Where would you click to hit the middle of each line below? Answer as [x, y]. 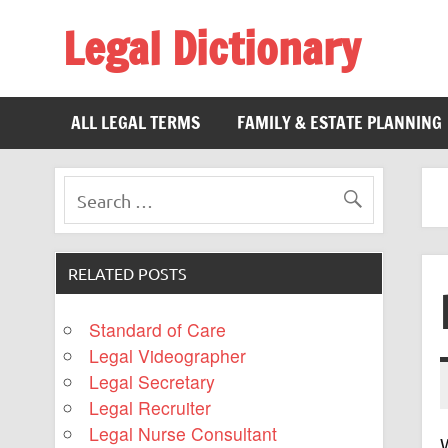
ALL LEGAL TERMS [136, 123]
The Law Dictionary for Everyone [193, 86]
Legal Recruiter [150, 408]
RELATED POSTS [128, 272]
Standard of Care [158, 330]
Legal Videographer [168, 356]
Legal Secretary [152, 382]
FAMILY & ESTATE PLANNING [339, 123]
